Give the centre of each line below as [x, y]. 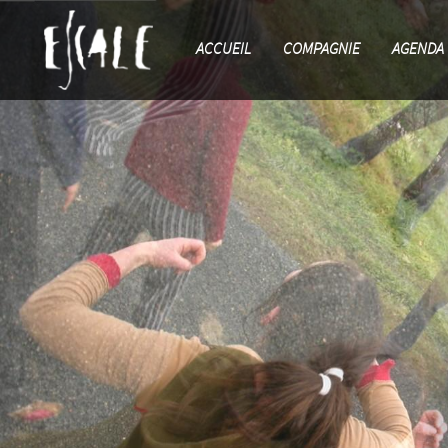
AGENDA [418, 50]
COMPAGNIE [322, 50]
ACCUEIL [224, 50]
